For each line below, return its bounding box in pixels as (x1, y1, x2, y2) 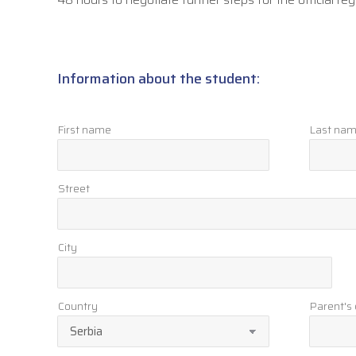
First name (58, 121, 111, 138)
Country (58, 297, 98, 315)
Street (58, 180, 90, 197)
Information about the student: (57, 68, 260, 90)
